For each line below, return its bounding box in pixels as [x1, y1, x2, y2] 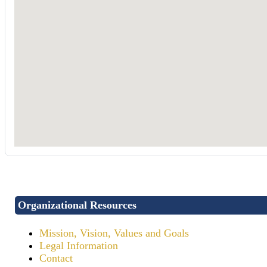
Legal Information [39, 239, 118, 252]
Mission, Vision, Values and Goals [39, 226, 189, 239]
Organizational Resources [18, 198, 136, 211]
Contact [39, 252, 73, 264]
